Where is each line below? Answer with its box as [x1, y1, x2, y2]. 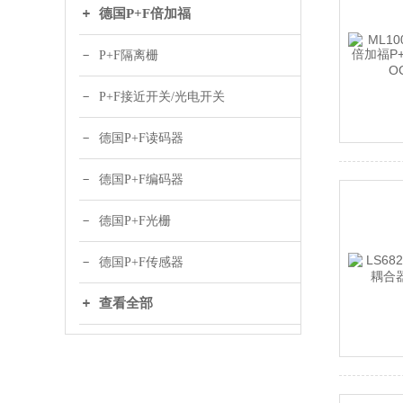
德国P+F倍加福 [99, 6, 191, 21]
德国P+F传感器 [99, 255, 184, 269]
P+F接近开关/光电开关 [99, 90, 225, 103]
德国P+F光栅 [99, 214, 171, 228]
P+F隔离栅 [99, 49, 158, 62]
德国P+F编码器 [99, 173, 184, 186]
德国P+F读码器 [99, 131, 184, 145]
